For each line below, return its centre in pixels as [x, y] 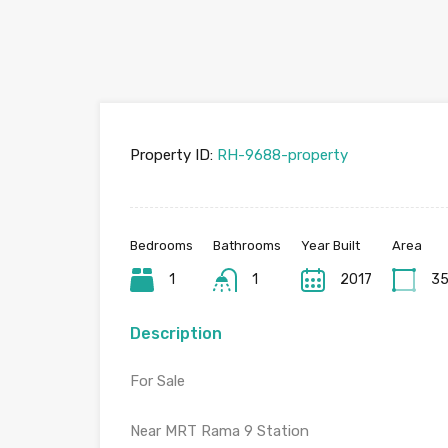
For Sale [157, 381]
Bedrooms [161, 245]
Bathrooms [247, 245]
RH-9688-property [280, 155]
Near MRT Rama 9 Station [219, 431]
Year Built [330, 245]
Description [176, 333]
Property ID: [171, 155]
